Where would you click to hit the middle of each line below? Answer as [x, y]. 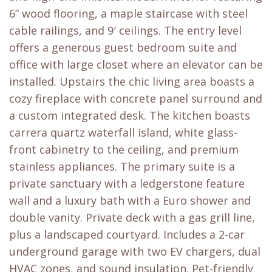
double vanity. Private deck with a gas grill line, [132, 218]
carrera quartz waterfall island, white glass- [123, 133]
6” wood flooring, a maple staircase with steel [128, 14]
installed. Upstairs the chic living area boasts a [132, 82]
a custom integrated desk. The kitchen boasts [130, 116]
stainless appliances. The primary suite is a [122, 167]
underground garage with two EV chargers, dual [135, 252]
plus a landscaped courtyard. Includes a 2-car [127, 235]
